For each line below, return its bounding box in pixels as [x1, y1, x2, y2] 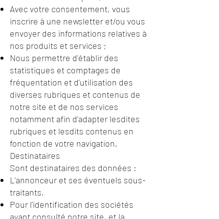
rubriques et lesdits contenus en [10, 126, 133, 136]
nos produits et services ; [10, 40, 107, 51]
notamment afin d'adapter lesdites [10, 113, 140, 124]
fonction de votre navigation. [10, 138, 117, 149]
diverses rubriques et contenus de [10, 89, 140, 100]
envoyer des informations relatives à [10, 28, 147, 39]
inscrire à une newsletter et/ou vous [10, 16, 145, 26]
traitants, [10, 187, 44, 197]
